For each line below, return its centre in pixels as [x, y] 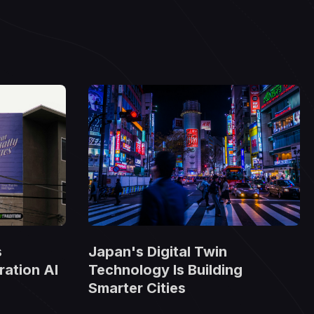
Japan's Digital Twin [158, 252]
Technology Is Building [165, 270]
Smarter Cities [137, 288]
